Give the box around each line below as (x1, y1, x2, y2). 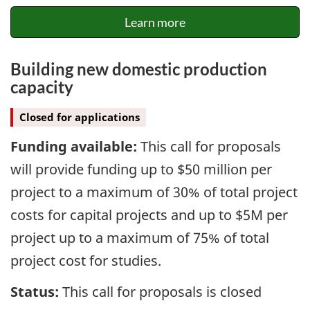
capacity (10, 77, 73, 98)
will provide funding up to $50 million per (10, 160, 272, 179)
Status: (10, 282, 59, 301)
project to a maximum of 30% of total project (10, 183, 298, 202)
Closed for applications (19, 109, 140, 124)
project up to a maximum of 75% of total (10, 228, 269, 248)
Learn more (125, 15, 185, 30)
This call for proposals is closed (59, 282, 262, 301)
